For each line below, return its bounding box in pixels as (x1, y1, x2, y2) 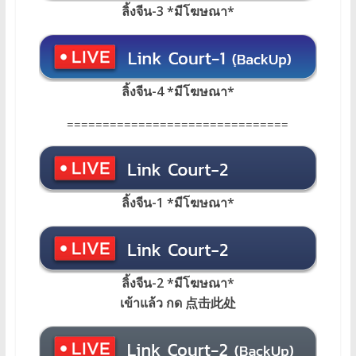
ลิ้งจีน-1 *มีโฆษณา (121, 193, 227, 211)
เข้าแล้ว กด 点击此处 (119, 293, 236, 311)
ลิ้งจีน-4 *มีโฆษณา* (121, 82, 234, 100)
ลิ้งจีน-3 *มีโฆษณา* (121, 2, 234, 20)
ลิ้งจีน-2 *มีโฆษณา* (121, 273, 234, 292)
